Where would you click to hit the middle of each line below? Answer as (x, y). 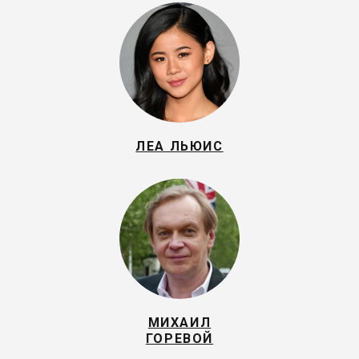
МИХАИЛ (179, 323)
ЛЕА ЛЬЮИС (179, 146)
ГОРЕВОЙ (179, 339)
